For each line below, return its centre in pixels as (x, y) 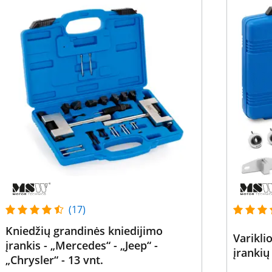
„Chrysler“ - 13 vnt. (54, 260)
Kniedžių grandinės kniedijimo (84, 231)
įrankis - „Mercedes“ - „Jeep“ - (81, 245)
